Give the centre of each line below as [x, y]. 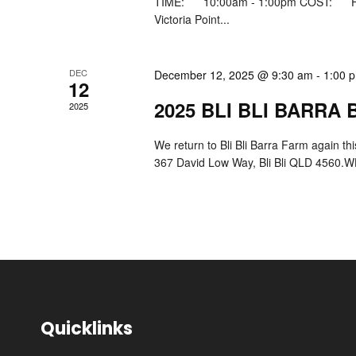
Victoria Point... [192, 19]
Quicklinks [87, 329]
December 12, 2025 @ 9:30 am [234, 75]
